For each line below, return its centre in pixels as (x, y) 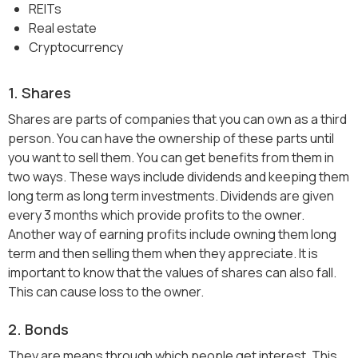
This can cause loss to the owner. (106, 292)
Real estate (63, 28)
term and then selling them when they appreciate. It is (163, 254)
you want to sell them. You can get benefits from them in (171, 158)
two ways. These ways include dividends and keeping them (179, 177)
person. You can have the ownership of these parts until (171, 139)
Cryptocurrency (76, 48)
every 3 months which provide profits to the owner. (156, 215)
